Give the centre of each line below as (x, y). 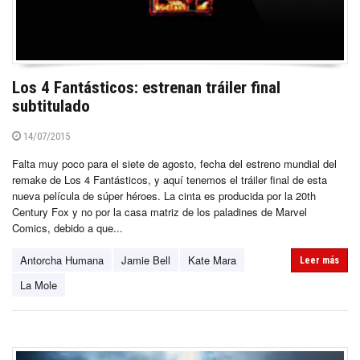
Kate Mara (212, 260)
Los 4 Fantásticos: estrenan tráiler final (146, 88)
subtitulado (51, 106)
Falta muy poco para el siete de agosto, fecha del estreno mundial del (174, 164)
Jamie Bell (146, 260)
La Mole (39, 285)
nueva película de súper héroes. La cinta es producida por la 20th (164, 196)
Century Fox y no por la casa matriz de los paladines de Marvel (160, 212)
